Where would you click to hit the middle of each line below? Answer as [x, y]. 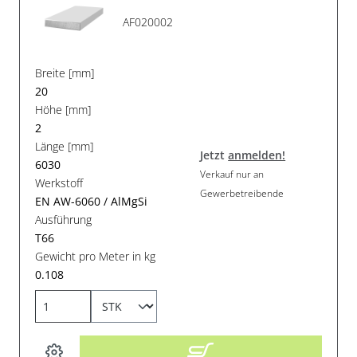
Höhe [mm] [63, 110]
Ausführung [64, 220]
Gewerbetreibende [242, 193]
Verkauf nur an [232, 174]
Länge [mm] [65, 147]
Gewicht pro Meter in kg [96, 257]
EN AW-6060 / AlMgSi [92, 202]
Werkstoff [59, 183]
